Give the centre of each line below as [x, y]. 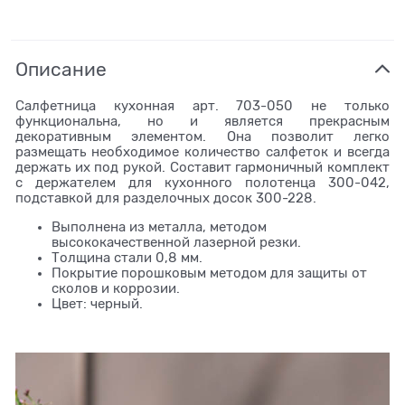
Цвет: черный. [97, 303]
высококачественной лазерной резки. [176, 242]
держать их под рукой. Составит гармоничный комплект [202, 167]
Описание [61, 69]
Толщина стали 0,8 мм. [127, 257]
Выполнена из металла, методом [159, 226]
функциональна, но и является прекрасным [202, 121]
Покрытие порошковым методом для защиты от [209, 273]
